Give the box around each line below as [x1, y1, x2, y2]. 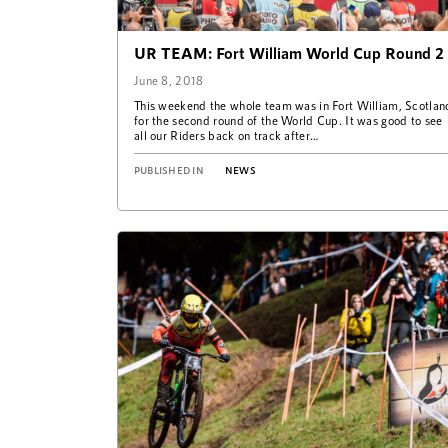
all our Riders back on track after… [134, 128, 319, 143]
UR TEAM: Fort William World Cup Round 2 [134, 43, 444, 63]
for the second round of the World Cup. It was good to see [134, 113, 443, 128]
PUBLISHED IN [134, 164, 204, 177]
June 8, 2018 [134, 73, 204, 88]
